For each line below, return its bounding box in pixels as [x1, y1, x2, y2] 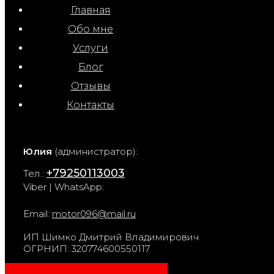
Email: [23, 207, 52, 220]
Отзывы [70, 80, 111, 92]
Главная [70, 4, 111, 16]
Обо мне [68, 23, 113, 35]
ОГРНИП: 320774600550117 [23, 242, 150, 254]
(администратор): [52, 145, 138, 157]
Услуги [73, 42, 108, 54]
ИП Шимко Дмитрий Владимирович [23, 231, 199, 243]
